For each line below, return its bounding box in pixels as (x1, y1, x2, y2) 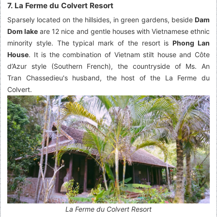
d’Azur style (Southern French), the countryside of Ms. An (7, 62, 210, 70)
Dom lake (7, 27, 38, 35)
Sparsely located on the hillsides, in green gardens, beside (7, 15, 195, 24)
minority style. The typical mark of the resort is (7, 38, 173, 47)
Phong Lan (172, 38, 210, 47)
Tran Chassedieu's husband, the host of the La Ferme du (7, 73, 210, 82)
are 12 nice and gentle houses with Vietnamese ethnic (38, 27, 210, 35)
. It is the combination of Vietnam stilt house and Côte (29, 50, 210, 59)
